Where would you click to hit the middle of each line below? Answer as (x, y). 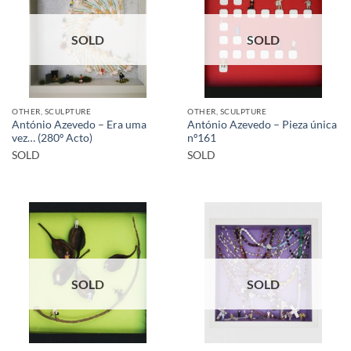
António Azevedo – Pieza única (262, 124)
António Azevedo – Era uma (79, 124)
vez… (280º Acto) (52, 138)
